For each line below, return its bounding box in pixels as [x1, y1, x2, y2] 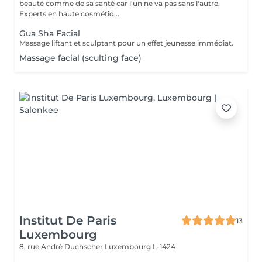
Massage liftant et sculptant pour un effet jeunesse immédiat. [19, 39, 233, 47]
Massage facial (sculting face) [19, 53, 142, 63]
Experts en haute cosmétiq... [19, 9, 119, 18]
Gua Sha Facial [19, 28, 80, 39]
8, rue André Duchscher [19, 242, 105, 251]
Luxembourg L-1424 [105, 242, 175, 251]
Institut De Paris [19, 213, 116, 227]
